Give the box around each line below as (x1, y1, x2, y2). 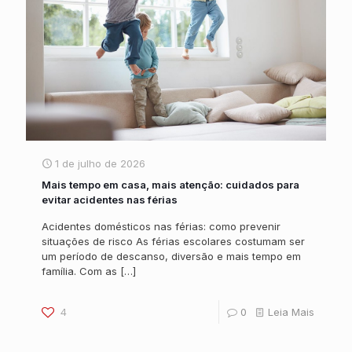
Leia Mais (268, 306, 314, 319)
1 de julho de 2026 (55, 157, 145, 170)
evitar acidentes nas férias (42, 193, 178, 207)
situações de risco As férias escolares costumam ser (42, 235, 305, 248)
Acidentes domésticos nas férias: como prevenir (42, 220, 280, 233)
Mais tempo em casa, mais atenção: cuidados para (42, 178, 299, 192)
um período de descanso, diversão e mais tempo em (42, 250, 301, 263)
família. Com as (42, 265, 117, 278)
